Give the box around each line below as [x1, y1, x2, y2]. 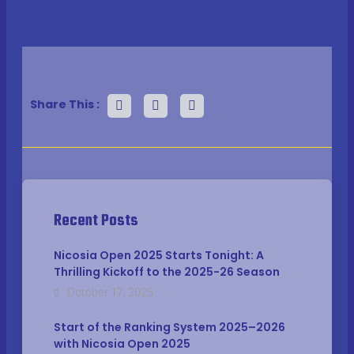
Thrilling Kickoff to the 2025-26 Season [54, 264, 280, 280]
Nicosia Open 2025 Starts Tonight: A [54, 247, 264, 263]
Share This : [30, 96, 100, 112]
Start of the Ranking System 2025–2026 [54, 319, 285, 335]
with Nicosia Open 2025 [54, 336, 190, 352]
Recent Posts [54, 209, 138, 233]
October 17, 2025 [62, 284, 153, 301]
